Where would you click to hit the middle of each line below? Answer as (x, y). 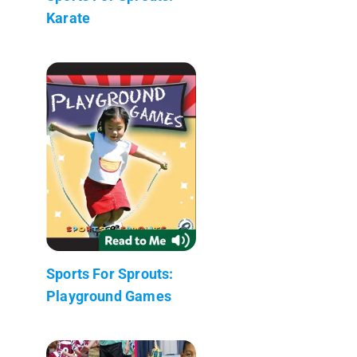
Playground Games (109, 296)
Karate (69, 18)
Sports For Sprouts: (110, 273)
